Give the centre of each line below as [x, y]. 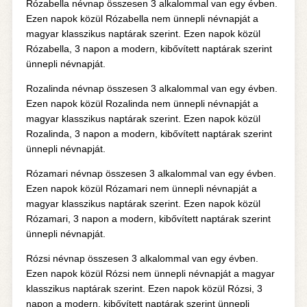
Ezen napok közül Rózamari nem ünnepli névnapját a [141, 188]
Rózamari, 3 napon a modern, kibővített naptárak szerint [148, 219]
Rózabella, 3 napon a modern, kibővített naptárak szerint [149, 49]
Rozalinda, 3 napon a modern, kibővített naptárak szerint [149, 134]
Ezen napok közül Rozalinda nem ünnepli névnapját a [142, 103]
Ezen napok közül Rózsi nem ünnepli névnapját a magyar [150, 273]
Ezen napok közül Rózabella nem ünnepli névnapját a [142, 19]
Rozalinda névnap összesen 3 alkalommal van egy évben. [151, 88]
